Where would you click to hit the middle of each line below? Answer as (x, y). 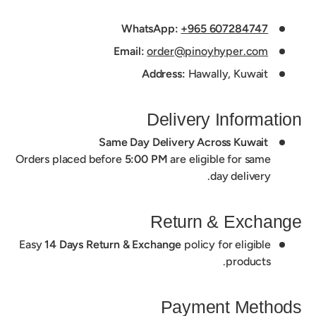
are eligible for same (219, 159)
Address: (163, 73)
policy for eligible (226, 244)
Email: (129, 51)
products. (248, 261)
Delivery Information (224, 119)
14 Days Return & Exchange (113, 244)
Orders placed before (70, 159)
